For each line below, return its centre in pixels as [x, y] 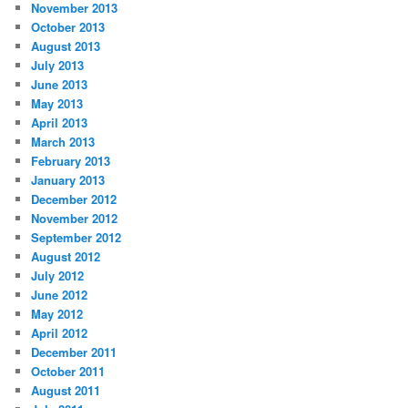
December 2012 [74, 199]
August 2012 [66, 257]
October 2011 [68, 372]
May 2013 [57, 104]
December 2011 [74, 352]
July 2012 [58, 276]
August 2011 [66, 391]
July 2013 [58, 66]
